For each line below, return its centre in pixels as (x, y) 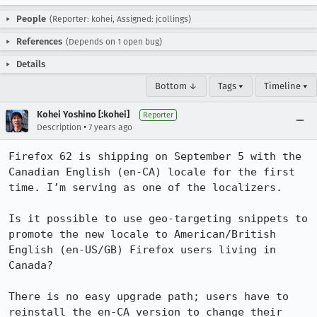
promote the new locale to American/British (142, 234)
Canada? (31, 265)
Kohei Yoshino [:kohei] (83, 114)
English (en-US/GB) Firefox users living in (142, 250)
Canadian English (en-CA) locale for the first (152, 172)
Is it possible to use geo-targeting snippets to (158, 219)
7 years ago (110, 127)
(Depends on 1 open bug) (114, 42)
